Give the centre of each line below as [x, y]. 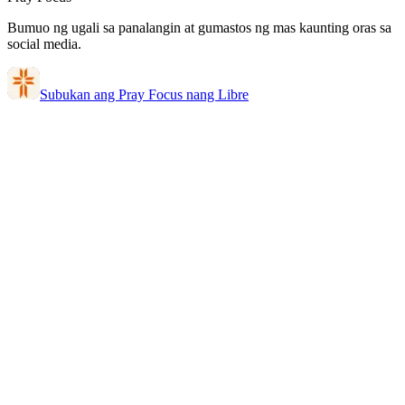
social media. [44, 43]
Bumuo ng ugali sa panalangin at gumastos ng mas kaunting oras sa [199, 27]
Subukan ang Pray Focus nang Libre [144, 94]
